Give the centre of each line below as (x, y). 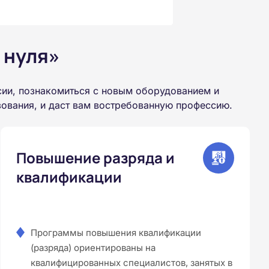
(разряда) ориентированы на (93, 247)
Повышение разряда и (96, 157)
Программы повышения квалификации (116, 232)
